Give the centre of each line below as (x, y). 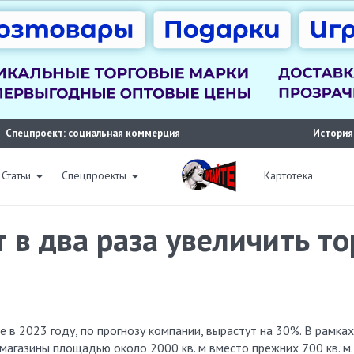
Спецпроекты (94, 175)
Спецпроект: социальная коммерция (93, 133)
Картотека (288, 175)
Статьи (16, 175)
